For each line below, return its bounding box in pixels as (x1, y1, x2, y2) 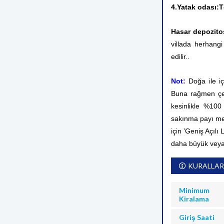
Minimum (179, 186, 209, 194)
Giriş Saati (179, 213, 214, 221)
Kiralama (179, 194, 209, 203)
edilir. (171, 52, 187, 60)
